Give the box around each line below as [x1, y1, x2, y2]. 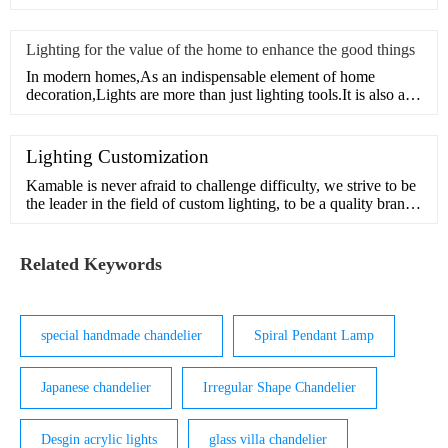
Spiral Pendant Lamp [254, 328, 374, 344]
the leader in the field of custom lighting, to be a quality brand [26, 195, 413, 213]
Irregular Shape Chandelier [203, 380, 356, 396]
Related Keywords [20, 254, 162, 275]
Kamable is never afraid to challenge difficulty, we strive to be [26, 177, 416, 195]
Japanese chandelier [41, 380, 151, 396]
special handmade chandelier [41, 328, 202, 344]
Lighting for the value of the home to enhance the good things [26, 41, 415, 59]
